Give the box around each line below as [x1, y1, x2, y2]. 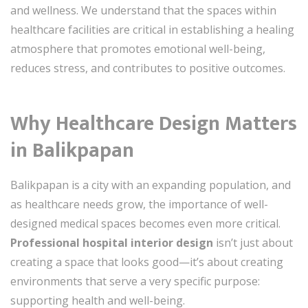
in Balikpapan [10, 133, 134, 168]
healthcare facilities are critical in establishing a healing [10, 21, 294, 37]
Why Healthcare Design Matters [10, 106, 297, 141]
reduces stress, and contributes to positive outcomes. [10, 60, 285, 76]
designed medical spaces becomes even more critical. [10, 215, 280, 231]
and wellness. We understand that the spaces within [10, 2, 276, 18]
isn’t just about [213, 234, 293, 250]
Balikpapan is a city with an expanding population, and [10, 177, 291, 192]
